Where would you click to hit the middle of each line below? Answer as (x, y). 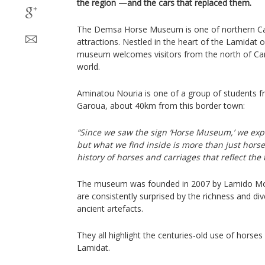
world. (88, 67)
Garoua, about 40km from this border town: (161, 106)
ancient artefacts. (110, 209)
